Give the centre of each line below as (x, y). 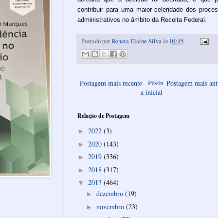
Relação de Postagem (103, 115)
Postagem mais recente (111, 83)
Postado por (96, 41)
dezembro (110, 194)
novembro (111, 206)
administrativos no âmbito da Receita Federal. (142, 19)
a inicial (152, 92)
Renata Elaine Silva (136, 41)
